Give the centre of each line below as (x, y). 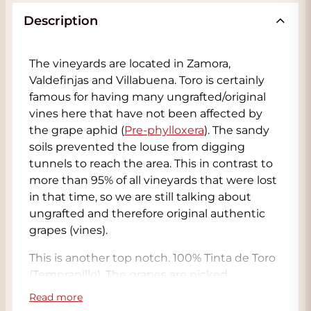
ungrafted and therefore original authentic (147, 213)
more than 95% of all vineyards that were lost (153, 180)
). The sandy (237, 130)
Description (61, 21)
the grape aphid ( (77, 130)
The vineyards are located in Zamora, (130, 64)
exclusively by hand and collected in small (145, 291)
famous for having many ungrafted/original (148, 97)
